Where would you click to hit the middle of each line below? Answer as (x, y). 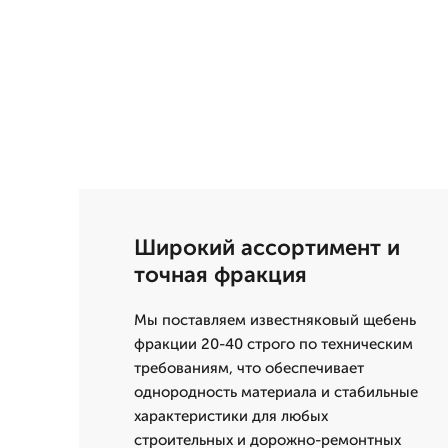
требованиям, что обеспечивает (249, 368)
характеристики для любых (231, 416)
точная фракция (220, 274)
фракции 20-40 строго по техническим (273, 344)
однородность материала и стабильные (276, 392)
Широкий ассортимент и (267, 247)
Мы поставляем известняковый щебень (275, 320)
